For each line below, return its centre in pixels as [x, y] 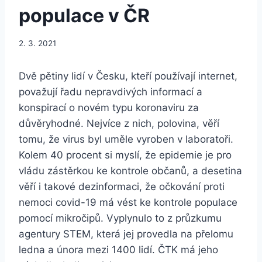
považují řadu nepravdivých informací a [111, 92]
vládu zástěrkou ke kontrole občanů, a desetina [130, 171]
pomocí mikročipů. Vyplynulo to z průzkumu [120, 218]
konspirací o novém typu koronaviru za [109, 108]
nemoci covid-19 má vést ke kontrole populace [128, 203]
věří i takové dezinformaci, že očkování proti [122, 187]
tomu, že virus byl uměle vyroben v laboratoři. [126, 139]
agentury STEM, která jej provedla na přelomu [126, 234]
